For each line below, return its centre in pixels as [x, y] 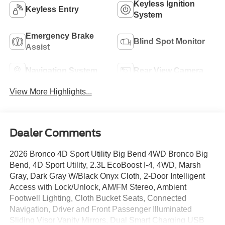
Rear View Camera [168, 70]
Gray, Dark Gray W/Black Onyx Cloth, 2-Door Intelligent [107, 176]
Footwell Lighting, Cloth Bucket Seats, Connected [98, 198]
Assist [37, 47]
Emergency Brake [60, 36]
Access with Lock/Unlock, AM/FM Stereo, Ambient [98, 187]
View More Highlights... [50, 92]
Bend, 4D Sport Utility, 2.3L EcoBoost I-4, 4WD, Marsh [105, 165]
